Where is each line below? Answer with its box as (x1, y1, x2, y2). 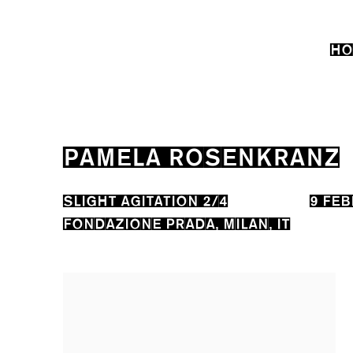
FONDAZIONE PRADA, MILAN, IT (63, 214, 290, 231)
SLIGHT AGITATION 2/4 (63, 191, 228, 208)
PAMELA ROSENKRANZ (63, 140, 340, 169)
